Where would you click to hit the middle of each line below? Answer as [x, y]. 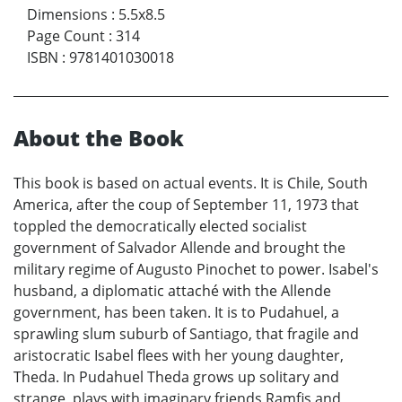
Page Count [66, 36]
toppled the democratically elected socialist [160, 227]
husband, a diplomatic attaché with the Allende [172, 291]
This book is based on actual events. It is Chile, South [191, 184]
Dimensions [67, 15]
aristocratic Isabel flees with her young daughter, [179, 356]
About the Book [99, 138]
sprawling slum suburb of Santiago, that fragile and [186, 334]
